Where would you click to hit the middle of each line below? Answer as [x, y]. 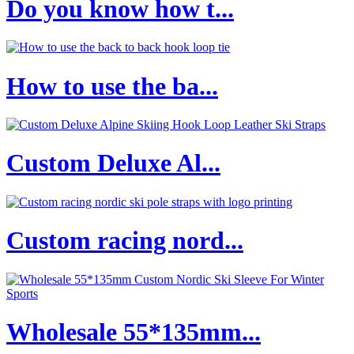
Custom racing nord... [125, 241]
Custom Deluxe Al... [113, 163]
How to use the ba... [112, 86]
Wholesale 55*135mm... [134, 332]
